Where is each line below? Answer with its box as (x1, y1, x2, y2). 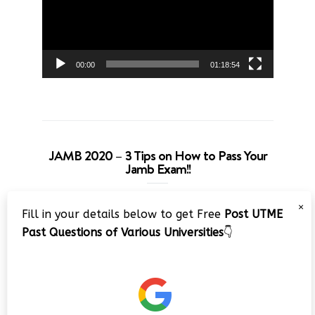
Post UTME (224, 207, 283, 221)
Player (157, 210, 187, 224)
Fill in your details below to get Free (22, 207, 224, 221)
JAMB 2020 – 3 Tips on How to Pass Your (48, 146, 267, 165)
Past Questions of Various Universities (22, 226, 224, 239)
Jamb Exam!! (124, 160, 191, 179)
